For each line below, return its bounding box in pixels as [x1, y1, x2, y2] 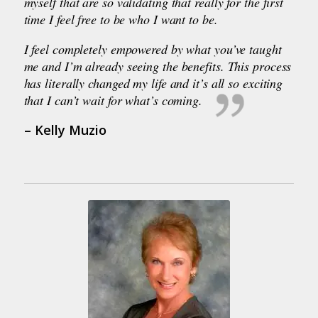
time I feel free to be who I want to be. [23, 10, 218, 28]
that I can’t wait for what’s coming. [23, 91, 202, 109]
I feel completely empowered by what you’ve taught [23, 40, 282, 57]
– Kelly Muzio [23, 121, 106, 138]
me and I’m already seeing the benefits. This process [23, 57, 292, 75]
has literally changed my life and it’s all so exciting [23, 74, 283, 92]
